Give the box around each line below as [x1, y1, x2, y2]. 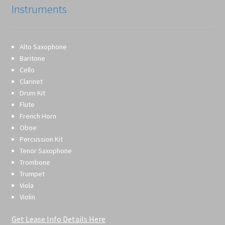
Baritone [19, 54, 45, 63]
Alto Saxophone [19, 42, 67, 52]
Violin [19, 192, 35, 202]
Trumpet [19, 169, 45, 179]
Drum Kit [19, 88, 45, 98]
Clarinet [19, 77, 43, 86]
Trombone [19, 158, 50, 167]
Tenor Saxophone [19, 146, 72, 156]
